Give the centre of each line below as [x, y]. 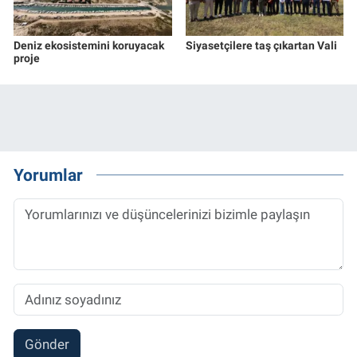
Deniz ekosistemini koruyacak [89, 45]
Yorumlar [48, 175]
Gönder [47, 345]
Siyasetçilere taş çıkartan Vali [261, 45]
